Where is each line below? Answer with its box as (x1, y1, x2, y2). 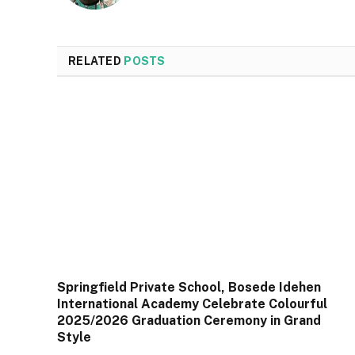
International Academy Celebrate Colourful (57, 296, 327, 312)
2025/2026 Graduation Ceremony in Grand (57, 313, 321, 329)
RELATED (68, 54, 124, 67)
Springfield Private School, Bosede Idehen (57, 280, 321, 296)
